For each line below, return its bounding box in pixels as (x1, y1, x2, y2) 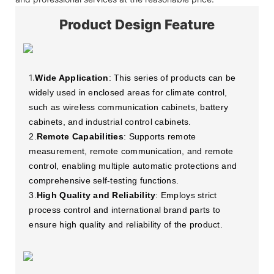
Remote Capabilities (36, 131, 124, 141)
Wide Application (35, 72, 109, 83)
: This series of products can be (108, 72, 236, 83)
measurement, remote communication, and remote (29, 146, 234, 156)
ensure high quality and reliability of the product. (29, 219, 223, 229)
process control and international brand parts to (29, 204, 221, 215)
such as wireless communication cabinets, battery (29, 102, 229, 112)
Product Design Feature (59, 16, 215, 32)
